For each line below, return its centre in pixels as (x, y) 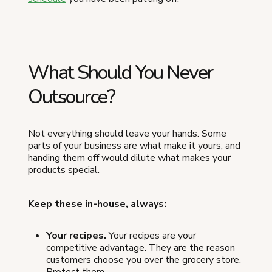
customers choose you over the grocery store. (144, 260)
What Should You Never (121, 73)
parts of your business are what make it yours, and (134, 146)
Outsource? (71, 97)
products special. (64, 170)
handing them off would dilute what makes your (129, 158)
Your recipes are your (151, 236)
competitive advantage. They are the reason (141, 248)
